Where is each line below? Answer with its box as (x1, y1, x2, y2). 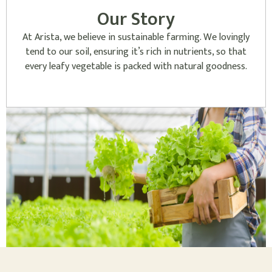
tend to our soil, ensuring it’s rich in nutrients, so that (25, 43, 246, 60)
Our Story (97, 4, 175, 35)
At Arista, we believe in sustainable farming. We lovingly (22, 29, 250, 46)
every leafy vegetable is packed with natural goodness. (25, 58, 247, 75)
